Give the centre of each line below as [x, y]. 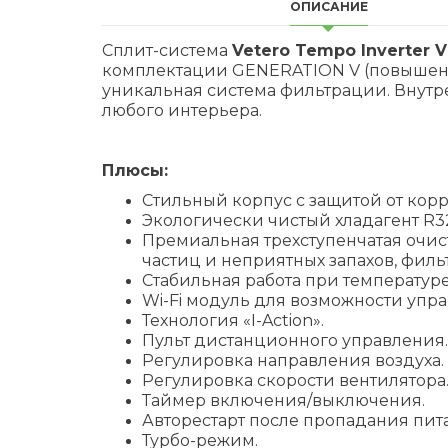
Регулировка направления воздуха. [293, 360]
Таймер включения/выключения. [283, 400]
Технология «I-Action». [233, 320]
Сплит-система [167, 50]
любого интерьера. [182, 110]
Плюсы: [135, 170]
